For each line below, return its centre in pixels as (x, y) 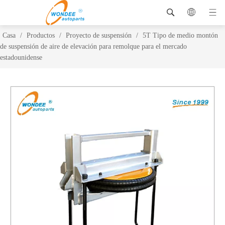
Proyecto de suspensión (99, 35)
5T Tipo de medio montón (180, 35)
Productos (41, 35)
